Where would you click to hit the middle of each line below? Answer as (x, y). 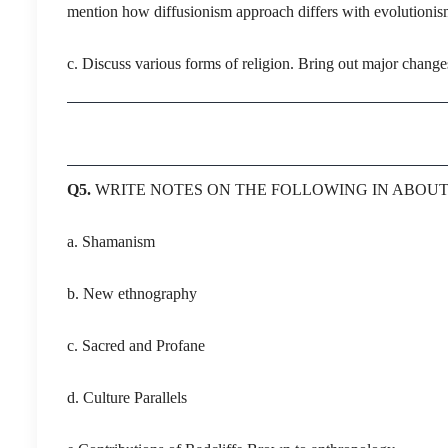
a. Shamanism (111, 241)
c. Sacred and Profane (136, 345)
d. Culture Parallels (127, 397)
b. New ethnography (132, 293)
